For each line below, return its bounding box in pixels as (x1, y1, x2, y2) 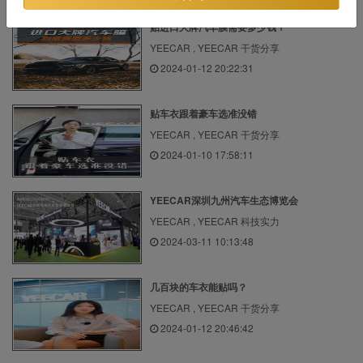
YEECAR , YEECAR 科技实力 (150, 213, 280, 228)
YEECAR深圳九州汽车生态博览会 (150, 192, 298, 207)
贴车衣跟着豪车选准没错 (150, 105, 257, 121)
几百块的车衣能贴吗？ (150, 279, 247, 294)
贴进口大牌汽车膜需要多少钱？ (150, 19, 286, 34)
